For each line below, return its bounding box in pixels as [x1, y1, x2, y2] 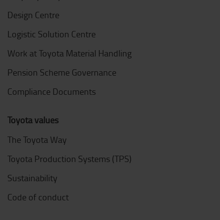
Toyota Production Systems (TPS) [7, 153, 132, 165]
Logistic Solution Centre [7, 28, 96, 40]
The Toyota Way [7, 134, 67, 146]
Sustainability [7, 172, 57, 184]
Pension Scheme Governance [7, 66, 116, 79]
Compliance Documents [7, 85, 96, 98]
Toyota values [7, 114, 58, 126]
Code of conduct [7, 191, 69, 203]
